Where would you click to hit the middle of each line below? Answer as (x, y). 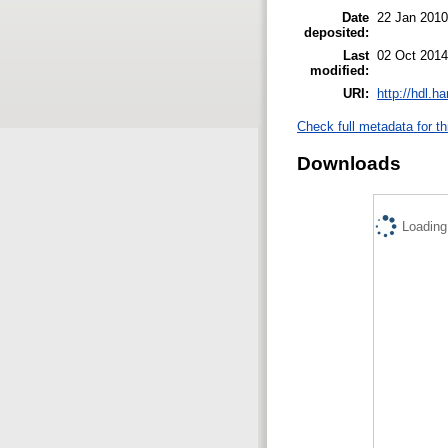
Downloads (349, 163)
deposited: (336, 32)
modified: (339, 70)
